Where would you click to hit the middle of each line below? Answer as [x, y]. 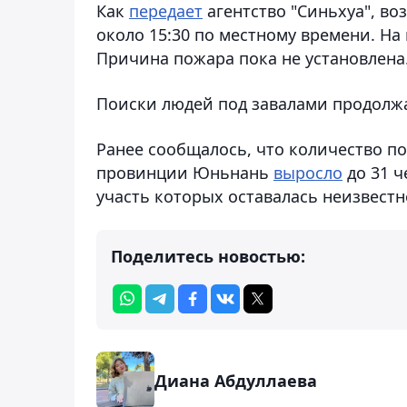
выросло [308, 172]
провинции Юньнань [185, 172]
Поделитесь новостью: [208, 256]
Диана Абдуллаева [236, 380]
